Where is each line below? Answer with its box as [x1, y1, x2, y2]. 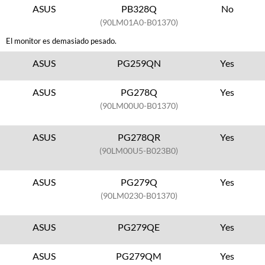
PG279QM [116, 250, 162, 261]
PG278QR [117, 131, 160, 143]
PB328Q [121, 3, 157, 14]
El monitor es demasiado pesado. [6, 36, 117, 46]
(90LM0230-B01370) [100, 190, 177, 201]
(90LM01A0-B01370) [99, 17, 178, 27]
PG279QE [118, 221, 160, 232]
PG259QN [117, 57, 161, 69]
